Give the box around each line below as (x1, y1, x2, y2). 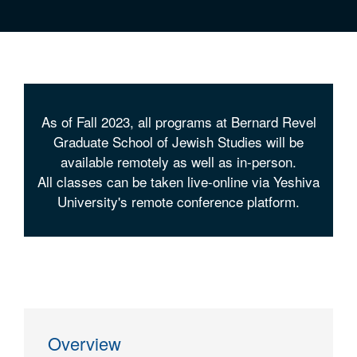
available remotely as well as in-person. (61, 151, 296, 171)
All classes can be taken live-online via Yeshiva (37, 171, 320, 191)
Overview (48, 331, 121, 355)
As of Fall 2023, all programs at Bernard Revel (41, 112, 316, 131)
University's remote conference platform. (57, 191, 300, 211)
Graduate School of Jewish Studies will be (53, 131, 304, 151)
